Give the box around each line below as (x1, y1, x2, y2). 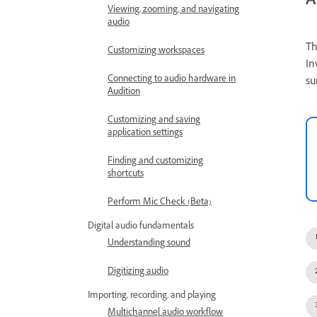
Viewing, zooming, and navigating (108, 4, 239, 18)
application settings (108, 127, 183, 141)
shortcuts (108, 168, 144, 182)
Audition (108, 86, 140, 100)
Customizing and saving (108, 114, 200, 128)
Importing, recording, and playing (88, 289, 216, 304)
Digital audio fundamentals (88, 220, 194, 234)
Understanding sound (108, 237, 190, 251)
